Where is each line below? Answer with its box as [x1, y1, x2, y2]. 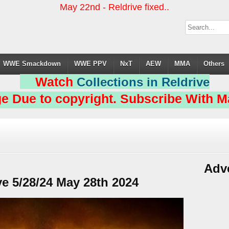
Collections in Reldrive [76, 75, 210, 89]
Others [203, 60, 225, 67]
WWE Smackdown [3, 60, 61, 67]
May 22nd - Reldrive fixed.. [60, 2, 169, 12]
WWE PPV [74, 60, 107, 67]
